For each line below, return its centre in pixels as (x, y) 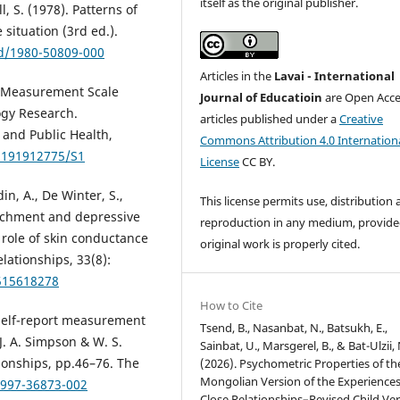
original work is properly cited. (280, 244)
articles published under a (270, 119)
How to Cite (232, 305)
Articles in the (237, 76)
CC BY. (258, 162)
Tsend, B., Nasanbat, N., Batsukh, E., (294, 327)
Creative (362, 119)
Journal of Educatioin (262, 98)
